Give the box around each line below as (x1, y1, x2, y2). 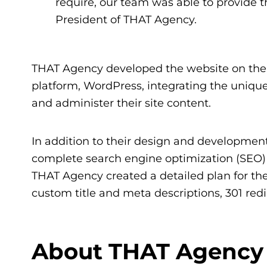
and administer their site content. (31, 96, 211, 109)
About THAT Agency (31, 237, 263, 265)
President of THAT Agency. (55, 13, 197, 26)
